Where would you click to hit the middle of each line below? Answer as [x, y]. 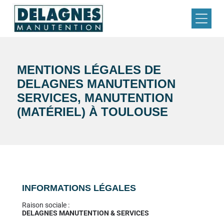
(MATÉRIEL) [51, 111]
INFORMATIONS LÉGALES [79, 188]
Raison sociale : [45, 205]
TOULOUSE [134, 111]
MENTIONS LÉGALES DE [89, 69]
